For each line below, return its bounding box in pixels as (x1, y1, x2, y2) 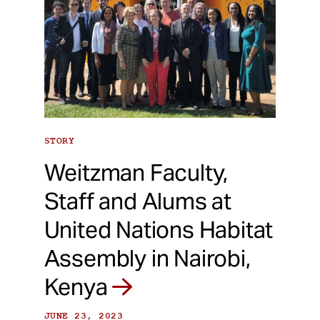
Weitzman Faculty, (44, 158, 229, 188)
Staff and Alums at (44, 186, 231, 216)
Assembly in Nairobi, (44, 244, 251, 274)
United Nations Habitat (44, 215, 274, 245)
